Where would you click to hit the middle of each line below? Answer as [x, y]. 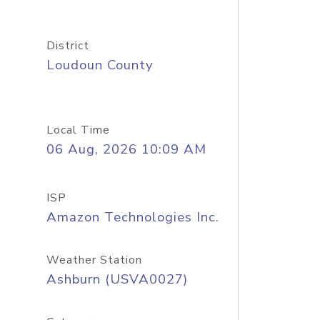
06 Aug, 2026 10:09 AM [126, 149]
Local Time [78, 130]
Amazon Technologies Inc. [132, 217]
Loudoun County [100, 65]
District [67, 46]
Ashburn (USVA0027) [117, 279]
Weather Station [94, 260]
